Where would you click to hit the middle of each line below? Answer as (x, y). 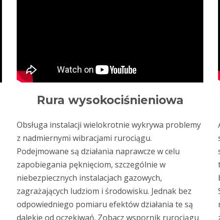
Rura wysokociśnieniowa (110, 100)
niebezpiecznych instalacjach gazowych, (89, 178)
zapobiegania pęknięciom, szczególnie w (91, 164)
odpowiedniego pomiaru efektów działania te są (105, 204)
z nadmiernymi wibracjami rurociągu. (84, 138)
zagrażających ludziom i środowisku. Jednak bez (104, 191)
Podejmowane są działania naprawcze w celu (98, 151)
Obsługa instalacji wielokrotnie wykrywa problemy (109, 124)
